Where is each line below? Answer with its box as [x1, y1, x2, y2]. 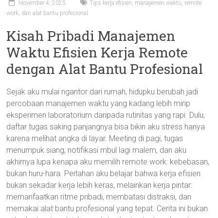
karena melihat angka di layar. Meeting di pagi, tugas [6, 134, 183, 143]
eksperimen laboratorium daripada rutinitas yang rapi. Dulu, [6, 110, 205, 120]
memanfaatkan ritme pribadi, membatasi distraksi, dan [6, 192, 192, 201]
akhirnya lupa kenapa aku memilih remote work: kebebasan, [6, 157, 210, 166]
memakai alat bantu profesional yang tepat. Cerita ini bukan [6, 204, 208, 213]
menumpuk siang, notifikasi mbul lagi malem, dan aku [6, 145, 187, 155]
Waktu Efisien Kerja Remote [6, 43, 188, 61]
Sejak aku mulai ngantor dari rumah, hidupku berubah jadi [6, 87, 199, 96]
